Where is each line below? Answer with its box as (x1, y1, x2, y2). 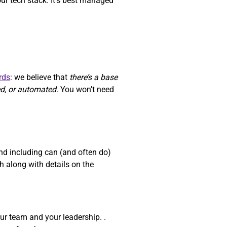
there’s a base (69, 72, 118, 83)
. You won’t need (56, 85, 114, 95)
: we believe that (10, 72, 69, 83)
